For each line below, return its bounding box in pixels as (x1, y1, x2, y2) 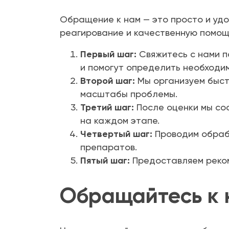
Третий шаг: (80, 102, 134, 113)
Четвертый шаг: (80, 128, 152, 140)
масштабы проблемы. (80, 88, 177, 100)
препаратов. (80, 142, 137, 153)
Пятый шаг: (80, 155, 130, 167)
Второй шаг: (80, 75, 135, 87)
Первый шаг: (80, 49, 136, 60)
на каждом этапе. (80, 115, 159, 126)
